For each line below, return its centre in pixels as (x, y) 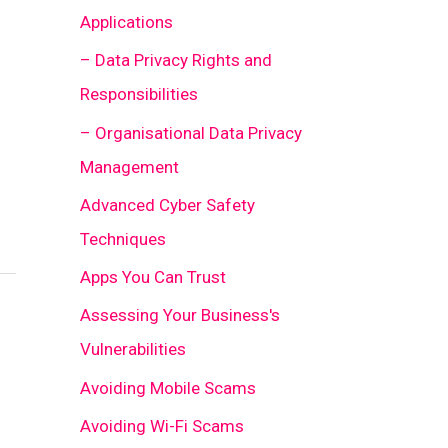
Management (129, 166)
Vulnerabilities (133, 349)
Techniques (123, 238)
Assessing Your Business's (180, 315)
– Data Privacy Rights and (176, 60)
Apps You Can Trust (153, 277)
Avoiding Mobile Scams (168, 387)
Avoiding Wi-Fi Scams (162, 425)
